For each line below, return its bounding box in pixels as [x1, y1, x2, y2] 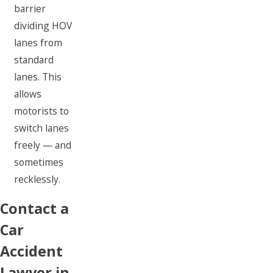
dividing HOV [14, 19, 73, 33]
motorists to [14, 104, 69, 118]
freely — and [14, 138, 72, 152]
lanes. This [14, 70, 62, 84]
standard [14, 53, 54, 67]
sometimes [14, 155, 64, 169]
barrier [14, 2, 46, 16]
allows [14, 87, 42, 101]
